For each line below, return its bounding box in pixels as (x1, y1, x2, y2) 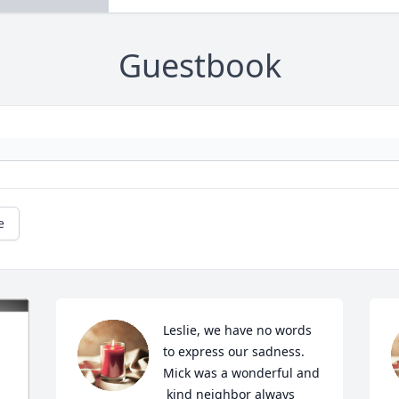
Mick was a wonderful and (163, 364, 321, 382)
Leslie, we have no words (163, 322, 313, 339)
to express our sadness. (163, 343, 305, 361)
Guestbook (118, 44, 281, 88)
